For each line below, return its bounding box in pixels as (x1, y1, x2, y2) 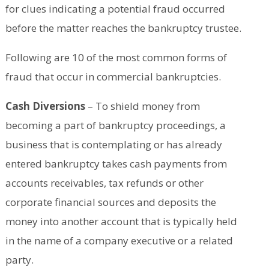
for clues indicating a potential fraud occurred (5, 2, 225, 16)
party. (5, 253, 34, 267)
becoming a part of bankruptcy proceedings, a (5, 118, 226, 133)
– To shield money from (87, 99, 200, 113)
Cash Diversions (5, 99, 88, 113)
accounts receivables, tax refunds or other (5, 176, 204, 190)
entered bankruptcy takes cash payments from (5, 157, 227, 171)
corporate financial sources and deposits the (5, 195, 216, 210)
